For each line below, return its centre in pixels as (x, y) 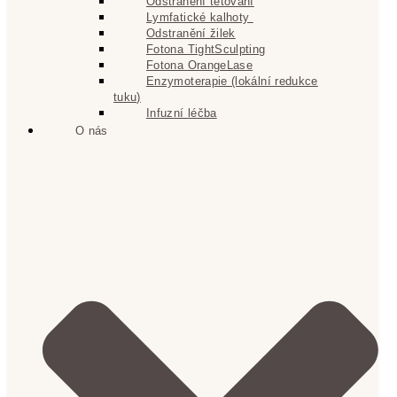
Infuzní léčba (182, 113)
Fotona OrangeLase (200, 65)
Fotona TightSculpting (206, 49)
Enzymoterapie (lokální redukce (232, 81)
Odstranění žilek (191, 33)
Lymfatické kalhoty (200, 17)
